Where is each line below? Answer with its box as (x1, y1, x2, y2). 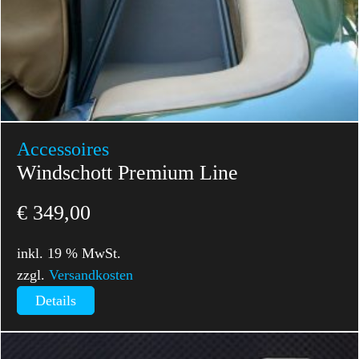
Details (35, 292, 77, 309)
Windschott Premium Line (17, 161, 239, 185)
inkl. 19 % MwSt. (17, 244, 122, 261)
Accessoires (17, 139, 110, 160)
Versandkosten (49, 266, 134, 283)
